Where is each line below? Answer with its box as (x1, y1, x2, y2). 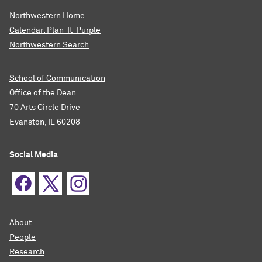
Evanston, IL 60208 (9, 118, 80, 126)
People (9, 233, 36, 242)
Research (9, 247, 44, 256)
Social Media (9, 150, 58, 159)
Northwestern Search (9, 40, 89, 49)
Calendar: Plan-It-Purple (9, 26, 101, 35)
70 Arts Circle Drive (9, 103, 80, 112)
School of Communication (9, 74, 105, 82)
